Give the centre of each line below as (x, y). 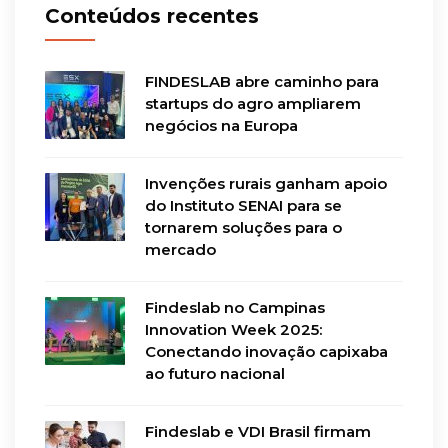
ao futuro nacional (215, 374)
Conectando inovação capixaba (266, 352)
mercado (180, 250)
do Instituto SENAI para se (243, 206)
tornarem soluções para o (243, 228)
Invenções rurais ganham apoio (266, 184)
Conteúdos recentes (152, 16)
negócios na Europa (221, 126)
